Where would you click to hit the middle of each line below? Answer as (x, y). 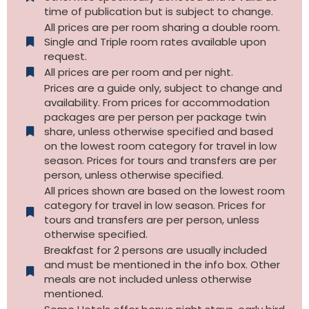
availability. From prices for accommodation (157, 102)
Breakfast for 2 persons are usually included (155, 250)
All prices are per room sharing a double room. (162, 27)
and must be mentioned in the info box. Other (162, 264)
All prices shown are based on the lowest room (164, 190)
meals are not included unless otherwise (148, 279)
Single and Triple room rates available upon (155, 41)
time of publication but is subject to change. (158, 11)
